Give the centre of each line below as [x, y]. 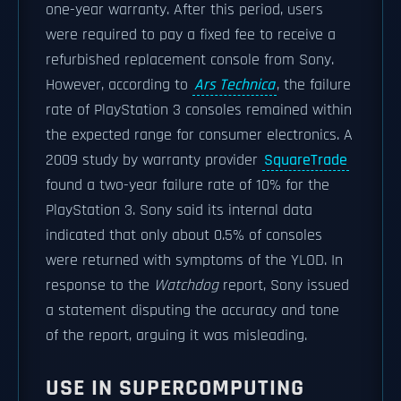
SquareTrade [306, 160]
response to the [100, 286]
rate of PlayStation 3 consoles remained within [199, 110]
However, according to [119, 85]
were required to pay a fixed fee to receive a [191, 35]
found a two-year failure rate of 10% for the [188, 185]
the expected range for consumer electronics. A [199, 135]
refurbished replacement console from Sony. [190, 60]
